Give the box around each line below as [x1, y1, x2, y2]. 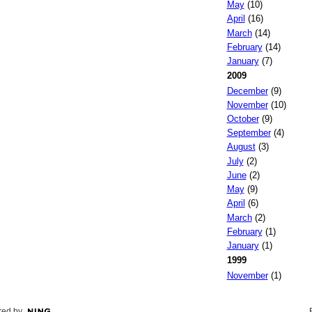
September [226, 127, 271, 139]
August [226, 141, 256, 153]
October [226, 114, 259, 124]
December [226, 85, 268, 96]
